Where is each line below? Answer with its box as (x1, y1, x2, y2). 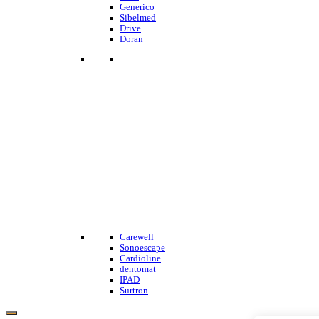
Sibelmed (120, 12, 156, 23)
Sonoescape (120, 242, 165, 253)
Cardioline (120, 253, 161, 263)
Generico (120, 1, 155, 12)
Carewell (120, 231, 154, 242)
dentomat (120, 263, 156, 274)
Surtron (120, 285, 148, 296)
